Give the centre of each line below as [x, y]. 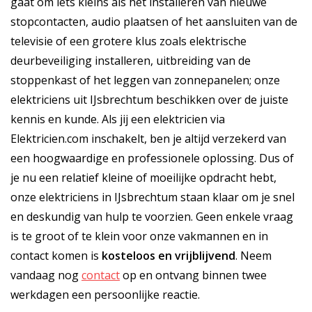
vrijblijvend [205, 255]
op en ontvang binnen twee [193, 275]
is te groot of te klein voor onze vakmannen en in [139, 236]
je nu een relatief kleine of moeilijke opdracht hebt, [143, 177]
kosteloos [128, 255]
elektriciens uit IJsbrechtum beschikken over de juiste [149, 99]
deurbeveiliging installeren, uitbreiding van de [131, 60]
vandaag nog [46, 275]
